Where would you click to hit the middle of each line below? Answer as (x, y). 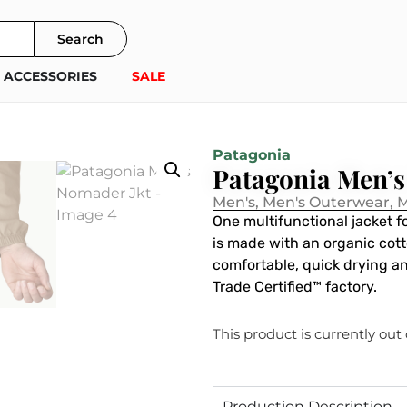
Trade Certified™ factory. (295, 287)
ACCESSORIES (50, 76)
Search (80, 39)
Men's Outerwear (326, 202)
